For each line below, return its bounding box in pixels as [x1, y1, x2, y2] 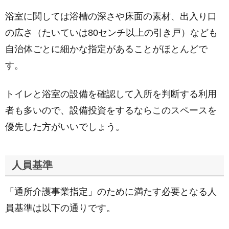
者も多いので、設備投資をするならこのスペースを [5, 105, 217, 116]
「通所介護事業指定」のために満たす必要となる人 [5, 187, 217, 197]
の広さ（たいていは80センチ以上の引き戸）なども [5, 28, 218, 38]
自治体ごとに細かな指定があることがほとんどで [5, 44, 208, 54]
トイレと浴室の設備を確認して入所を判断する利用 [5, 89, 217, 99]
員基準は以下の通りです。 [5, 203, 116, 213]
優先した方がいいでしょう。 [5, 122, 125, 132]
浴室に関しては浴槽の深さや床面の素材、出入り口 [5, 11, 217, 21]
